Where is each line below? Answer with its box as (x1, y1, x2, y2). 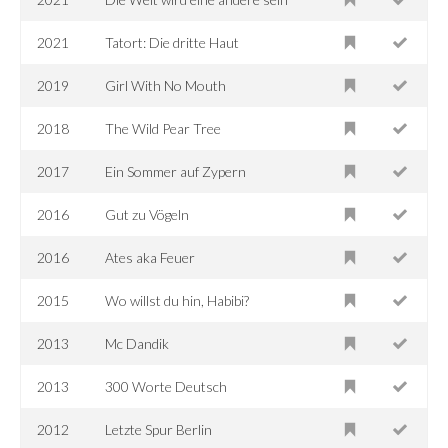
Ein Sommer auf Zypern (105, 162, 247, 180)
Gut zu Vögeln (105, 205, 190, 223)
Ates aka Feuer (105, 248, 196, 266)
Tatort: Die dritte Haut (105, 33, 240, 51)
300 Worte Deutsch (105, 377, 228, 395)
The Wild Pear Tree (105, 119, 222, 137)
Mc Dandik (105, 334, 170, 352)
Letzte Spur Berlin (105, 420, 213, 438)
